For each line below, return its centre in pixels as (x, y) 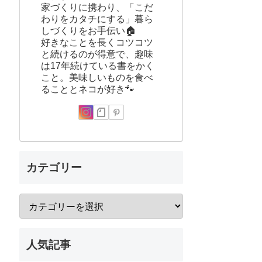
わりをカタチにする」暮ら (97, 19)
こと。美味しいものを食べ (97, 77)
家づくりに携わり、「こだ (97, 7)
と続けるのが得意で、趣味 (97, 54)
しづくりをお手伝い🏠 (88, 30)
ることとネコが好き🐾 (88, 89)
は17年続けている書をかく (98, 65)
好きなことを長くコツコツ (97, 42)
